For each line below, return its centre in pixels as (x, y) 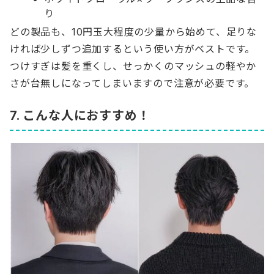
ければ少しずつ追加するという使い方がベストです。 (133, 49)
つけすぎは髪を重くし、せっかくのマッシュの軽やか (133, 66)
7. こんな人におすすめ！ (80, 116)
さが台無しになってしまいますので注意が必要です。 (132, 83)
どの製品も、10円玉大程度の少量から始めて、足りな (133, 32)
